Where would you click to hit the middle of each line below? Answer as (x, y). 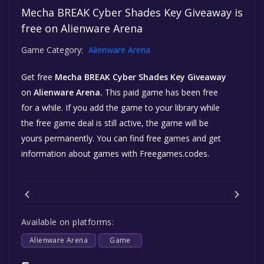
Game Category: (52, 49)
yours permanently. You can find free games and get (121, 138)
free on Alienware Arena (82, 28)
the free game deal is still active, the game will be (115, 123)
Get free (38, 77)
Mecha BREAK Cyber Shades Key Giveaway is (132, 12)
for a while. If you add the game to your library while (121, 107)
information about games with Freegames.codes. (115, 153)
